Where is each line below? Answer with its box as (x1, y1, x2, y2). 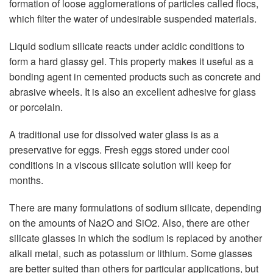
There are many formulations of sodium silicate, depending (9, 200, 261, 214)
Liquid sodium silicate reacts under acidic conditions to (9, 39, 244, 53)
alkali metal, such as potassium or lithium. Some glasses (9, 246, 252, 260)
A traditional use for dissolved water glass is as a (9, 127, 219, 141)
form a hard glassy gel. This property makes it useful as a (9, 54, 253, 68)
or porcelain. (9, 100, 63, 114)
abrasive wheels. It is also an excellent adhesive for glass (9, 85, 256, 99)
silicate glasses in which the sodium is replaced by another (9, 231, 262, 245)
